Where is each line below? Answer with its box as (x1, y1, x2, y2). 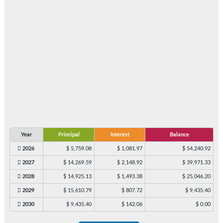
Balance (169, 131, 189, 137)
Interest (110, 131, 129, 137)
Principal (58, 131, 80, 137)
